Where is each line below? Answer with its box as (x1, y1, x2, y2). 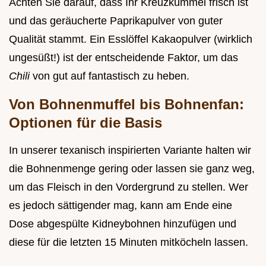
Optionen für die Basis (9, 115, 162, 131)
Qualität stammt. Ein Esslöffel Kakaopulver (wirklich (9, 33, 252, 46)
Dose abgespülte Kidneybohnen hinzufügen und (9, 218, 236, 230)
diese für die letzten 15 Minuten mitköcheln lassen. (9, 236, 248, 249)
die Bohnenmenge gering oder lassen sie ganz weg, (9, 163, 255, 175)
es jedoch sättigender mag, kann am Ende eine (9, 199, 232, 212)
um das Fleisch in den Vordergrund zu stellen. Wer (9, 181, 248, 194)
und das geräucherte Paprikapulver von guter (9, 15, 223, 27)
